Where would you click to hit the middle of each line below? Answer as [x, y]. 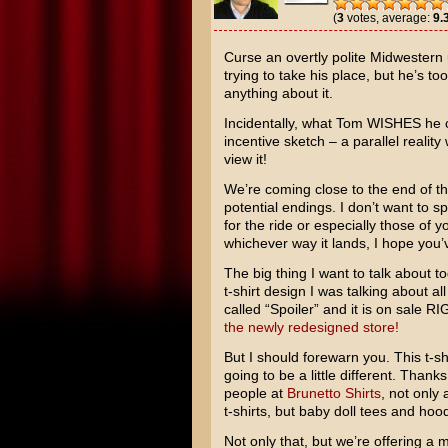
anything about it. [278, 93]
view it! [245, 159]
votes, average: [388, 18]
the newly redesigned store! [311, 327]
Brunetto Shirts [333, 393]
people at [255, 393]
